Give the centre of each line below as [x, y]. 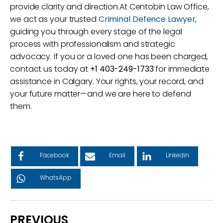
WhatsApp [56, 178]
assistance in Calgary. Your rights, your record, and [107, 81]
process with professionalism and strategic [93, 44]
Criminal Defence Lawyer [147, 19]
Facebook [55, 155]
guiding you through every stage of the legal [96, 32]
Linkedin [177, 155]
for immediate [182, 69]
